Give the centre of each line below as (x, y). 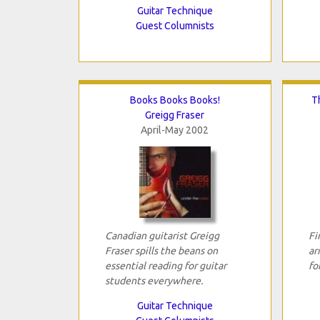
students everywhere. (154, 280)
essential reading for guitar (165, 265)
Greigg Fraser (175, 115)
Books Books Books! (175, 100)
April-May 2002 (175, 130)
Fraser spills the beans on (161, 250)
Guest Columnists (175, 25)
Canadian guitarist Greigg (162, 235)
